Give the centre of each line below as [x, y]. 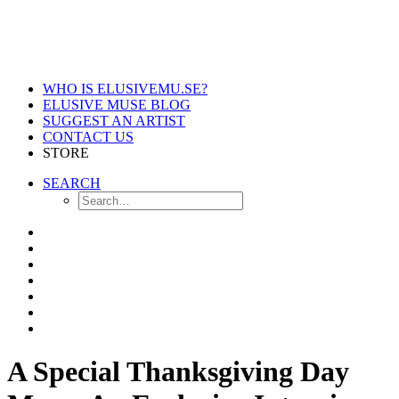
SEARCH [72, 183]
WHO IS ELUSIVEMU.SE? [125, 89]
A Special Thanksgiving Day [178, 372]
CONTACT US [88, 137]
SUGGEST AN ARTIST [114, 121]
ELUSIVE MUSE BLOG [117, 105]
